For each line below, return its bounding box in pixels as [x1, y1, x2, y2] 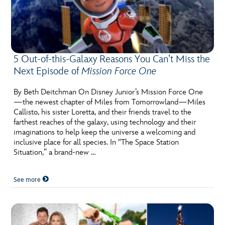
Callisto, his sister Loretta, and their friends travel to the [14, 107, 192, 117]
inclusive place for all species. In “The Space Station [14, 137, 179, 147]
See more [14, 175, 43, 184]
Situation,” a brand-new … [14, 147, 96, 157]
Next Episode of [14, 65, 82, 77]
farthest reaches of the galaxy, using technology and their [14, 117, 196, 127]
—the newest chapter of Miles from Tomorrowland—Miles [14, 97, 206, 107]
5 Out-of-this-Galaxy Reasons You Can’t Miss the [14, 53, 210, 65]
